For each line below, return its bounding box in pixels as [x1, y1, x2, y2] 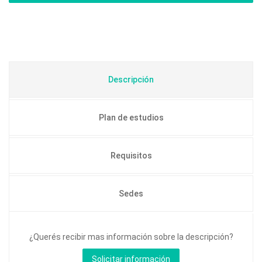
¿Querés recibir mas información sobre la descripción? [29, 232, 233, 242]
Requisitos [110, 151, 152, 160]
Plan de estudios [98, 113, 164, 122]
